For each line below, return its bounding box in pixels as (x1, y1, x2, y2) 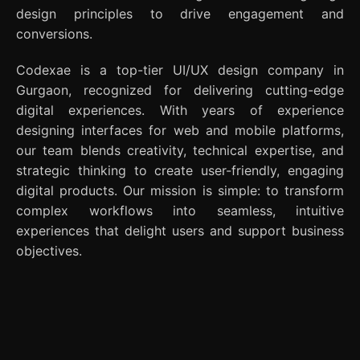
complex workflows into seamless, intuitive (16, 202, 344, 219)
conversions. (16, 26, 92, 43)
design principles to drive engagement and (16, 6, 344, 22)
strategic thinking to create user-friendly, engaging (16, 162, 344, 179)
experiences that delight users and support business (16, 223, 344, 239)
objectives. (16, 243, 82, 260)
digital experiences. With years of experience (16, 102, 344, 119)
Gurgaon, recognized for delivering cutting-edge (16, 82, 344, 99)
